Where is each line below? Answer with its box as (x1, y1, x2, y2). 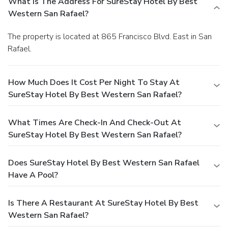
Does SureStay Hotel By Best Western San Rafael (8, 157, 199, 168)
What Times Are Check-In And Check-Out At (8, 117, 181, 128)
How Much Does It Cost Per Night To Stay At (8, 76, 180, 88)
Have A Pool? (8, 169, 58, 181)
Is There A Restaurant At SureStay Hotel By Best (8, 197, 198, 209)
